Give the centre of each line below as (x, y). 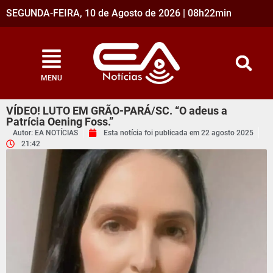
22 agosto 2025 (226, 133)
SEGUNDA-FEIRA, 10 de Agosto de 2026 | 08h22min (119, 13)
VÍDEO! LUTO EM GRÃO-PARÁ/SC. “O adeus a (117, 111)
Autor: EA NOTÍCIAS (45, 133)
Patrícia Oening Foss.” (60, 122)
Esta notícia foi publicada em (151, 133)
